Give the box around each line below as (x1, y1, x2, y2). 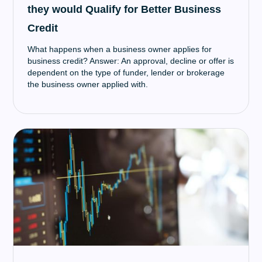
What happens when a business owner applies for (27, 44, 212, 54)
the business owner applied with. (27, 80, 149, 89)
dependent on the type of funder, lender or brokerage (27, 68, 225, 77)
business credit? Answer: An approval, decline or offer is (27, 56, 235, 65)
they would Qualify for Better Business (27, 4, 222, 15)
